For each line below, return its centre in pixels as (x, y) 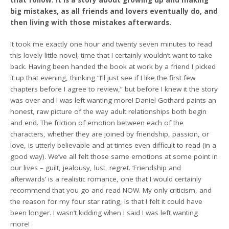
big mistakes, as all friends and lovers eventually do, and (114, 11)
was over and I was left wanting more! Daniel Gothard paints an (113, 100)
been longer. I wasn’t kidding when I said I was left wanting (104, 213)
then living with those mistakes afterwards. (91, 22)
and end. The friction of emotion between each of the (97, 123)
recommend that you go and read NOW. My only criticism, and (111, 190)
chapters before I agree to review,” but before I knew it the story (114, 89)
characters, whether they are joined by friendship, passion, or (110, 134)
